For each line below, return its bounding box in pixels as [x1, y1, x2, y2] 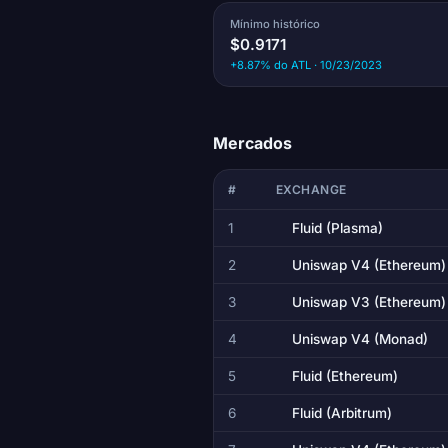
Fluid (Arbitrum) [291, 404, 392, 421]
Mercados [212, 132, 292, 153]
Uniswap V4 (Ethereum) [291, 256, 446, 273]
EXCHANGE [275, 181, 347, 197]
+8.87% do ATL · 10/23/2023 [229, 57, 382, 72]
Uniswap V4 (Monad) [291, 330, 428, 347]
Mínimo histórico [229, 16, 320, 31]
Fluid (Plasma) [291, 219, 383, 236]
